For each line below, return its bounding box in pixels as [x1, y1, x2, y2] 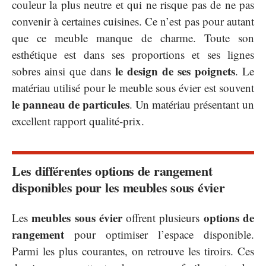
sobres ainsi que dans [12, 64, 115, 79]
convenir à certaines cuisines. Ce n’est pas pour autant [12, 14, 254, 29]
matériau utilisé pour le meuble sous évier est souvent [12, 80, 254, 96]
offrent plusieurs [122, 210, 204, 225]
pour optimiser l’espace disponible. [64, 226, 254, 242]
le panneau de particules [12, 96, 129, 113]
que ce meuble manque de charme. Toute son [12, 30, 254, 46]
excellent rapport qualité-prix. [12, 113, 144, 129]
